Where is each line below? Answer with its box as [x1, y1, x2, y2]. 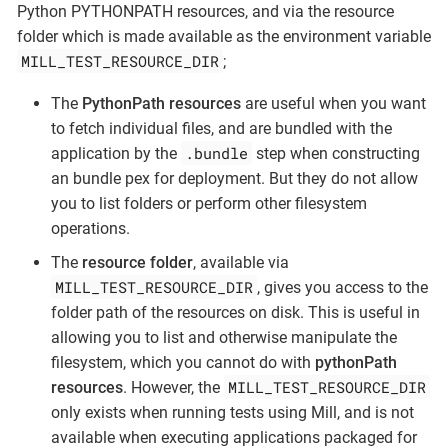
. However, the [123, 377, 224, 397]
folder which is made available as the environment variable [17, 27, 431, 47]
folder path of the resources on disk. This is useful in [51, 302, 420, 322]
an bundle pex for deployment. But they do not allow [51, 169, 418, 189]
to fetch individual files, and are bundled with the [51, 119, 392, 139]
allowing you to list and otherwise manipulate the [51, 327, 397, 347]
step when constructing [251, 144, 420, 164]
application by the [51, 144, 181, 164]
